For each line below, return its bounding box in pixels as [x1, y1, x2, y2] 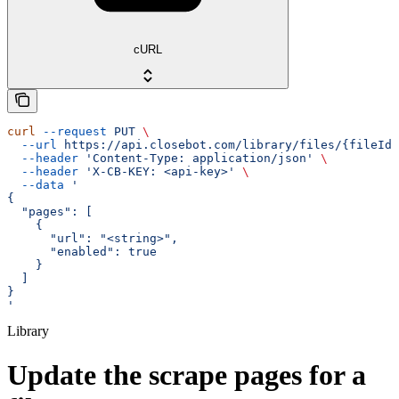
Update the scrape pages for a [7, 358, 366, 391]
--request [36, 125, 107, 139]
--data [7, 178, 64, 192]
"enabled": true [7, 245, 157, 259]
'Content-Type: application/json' [78, 151, 313, 166]
